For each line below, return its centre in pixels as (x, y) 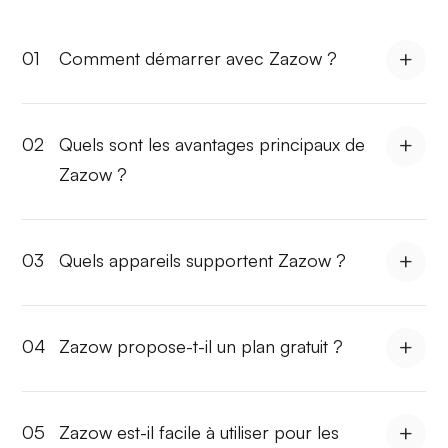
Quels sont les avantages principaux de (212, 143)
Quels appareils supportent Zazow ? (203, 259)
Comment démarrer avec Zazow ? (198, 57)
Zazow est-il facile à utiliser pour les (199, 431)
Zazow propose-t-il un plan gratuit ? (201, 345)
